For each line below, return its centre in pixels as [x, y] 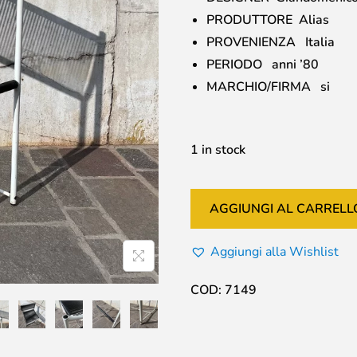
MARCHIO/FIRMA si [268, 87]
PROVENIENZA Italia [271, 42]
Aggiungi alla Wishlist [275, 252]
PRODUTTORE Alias [268, 20]
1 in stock [218, 150]
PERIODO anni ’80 [263, 65]
